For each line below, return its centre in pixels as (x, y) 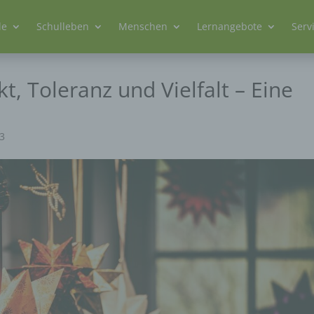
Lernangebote (230, 26)
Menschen (143, 26)
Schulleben (63, 26)
